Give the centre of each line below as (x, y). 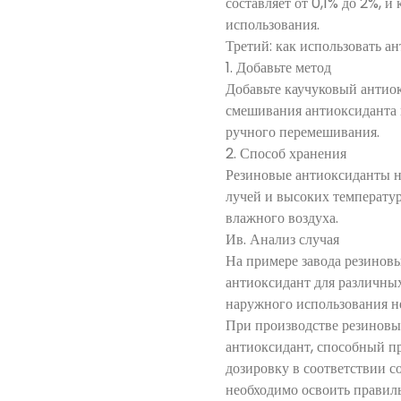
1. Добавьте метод (278, 68)
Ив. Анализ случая (282, 239)
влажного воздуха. (282, 218)
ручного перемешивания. (303, 132)
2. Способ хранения (286, 154)
